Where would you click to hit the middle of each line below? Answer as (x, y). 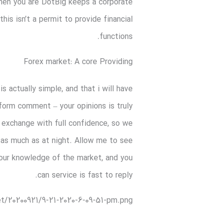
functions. (116, 37)
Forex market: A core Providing (78, 62)
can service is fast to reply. (85, 176)
